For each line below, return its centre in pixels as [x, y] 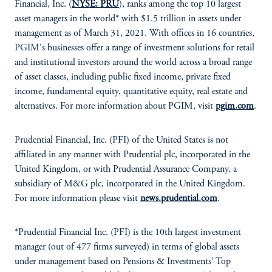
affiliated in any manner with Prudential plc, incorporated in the [132, 155]
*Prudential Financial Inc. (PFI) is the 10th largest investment [128, 233]
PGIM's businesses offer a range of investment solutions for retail [134, 48]
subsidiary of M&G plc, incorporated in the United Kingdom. [130, 184]
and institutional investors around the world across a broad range [133, 63]
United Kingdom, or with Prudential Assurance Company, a [126, 169]
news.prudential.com [179, 199]
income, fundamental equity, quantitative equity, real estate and [131, 92]
